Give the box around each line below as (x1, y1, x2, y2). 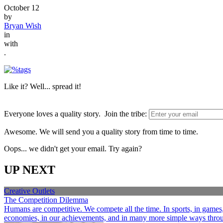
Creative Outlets (4, 186, 55, 195)
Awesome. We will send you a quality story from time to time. (4, 127, 198, 136)
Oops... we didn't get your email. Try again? (4, 144, 142, 153)
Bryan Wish (4, 21, 41, 30)
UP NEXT (4, 163, 55, 176)
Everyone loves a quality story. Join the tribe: (4, 109, 147, 118)
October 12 (4, 3, 39, 12)
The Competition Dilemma (4, 195, 88, 204)
